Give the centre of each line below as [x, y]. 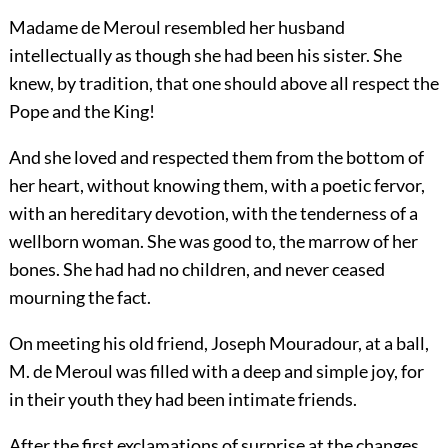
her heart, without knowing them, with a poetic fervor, [216, 185]
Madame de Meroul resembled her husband [176, 27]
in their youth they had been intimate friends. [182, 399]
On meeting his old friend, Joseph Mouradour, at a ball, [218, 343]
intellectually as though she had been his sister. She [205, 55]
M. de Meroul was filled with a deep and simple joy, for [216, 371]
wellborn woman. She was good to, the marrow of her [213, 241]
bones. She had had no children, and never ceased [196, 269]
